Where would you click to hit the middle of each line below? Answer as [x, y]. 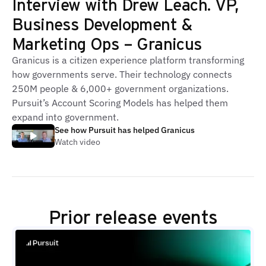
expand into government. [65, 117]
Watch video [77, 142]
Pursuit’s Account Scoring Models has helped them [120, 103]
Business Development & [102, 23]
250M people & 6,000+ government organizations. [120, 88]
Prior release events [133, 216]
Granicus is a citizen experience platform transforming [128, 60]
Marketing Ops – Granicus [107, 43]
